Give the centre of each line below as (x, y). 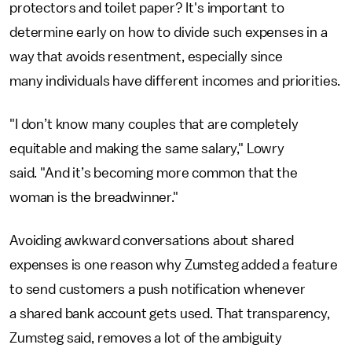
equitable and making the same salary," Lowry (147, 148)
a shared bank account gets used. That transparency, (170, 313)
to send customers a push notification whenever (158, 289)
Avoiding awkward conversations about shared (152, 240)
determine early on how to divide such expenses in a (169, 32)
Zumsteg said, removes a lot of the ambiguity (146, 337)
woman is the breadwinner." (94, 197)
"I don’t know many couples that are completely (154, 124)
